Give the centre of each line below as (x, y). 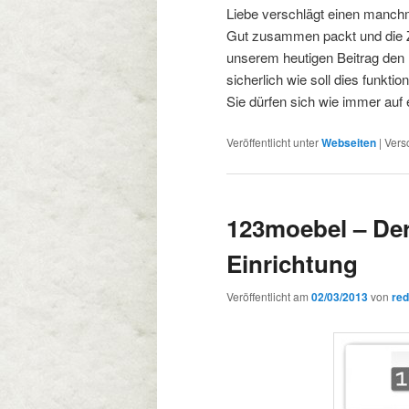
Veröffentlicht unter (273, 142)
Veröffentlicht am (269, 296)
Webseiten (349, 143)
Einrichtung (292, 264)
